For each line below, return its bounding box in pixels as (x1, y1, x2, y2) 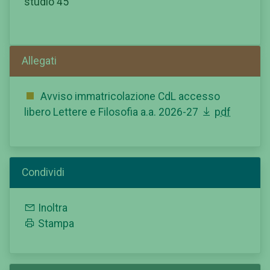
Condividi (22, 166, 64, 178)
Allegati (22, 54, 57, 67)
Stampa (38, 217, 74, 230)
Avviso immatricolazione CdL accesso (40, 90, 220, 102)
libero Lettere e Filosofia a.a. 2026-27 (24, 105, 201, 118)
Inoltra (38, 201, 67, 214)
